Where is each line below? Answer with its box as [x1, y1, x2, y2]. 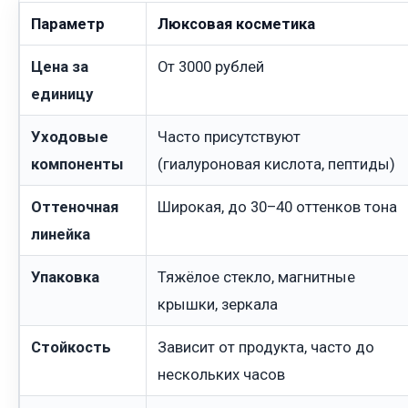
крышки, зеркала [158, 294, 278, 313]
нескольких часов [158, 364, 285, 383]
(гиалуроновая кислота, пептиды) [158, 154, 395, 173]
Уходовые [31, 127, 108, 146]
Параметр [31, 14, 105, 33]
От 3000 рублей [158, 56, 264, 76]
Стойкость [31, 337, 111, 356]
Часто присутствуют [158, 127, 301, 146]
